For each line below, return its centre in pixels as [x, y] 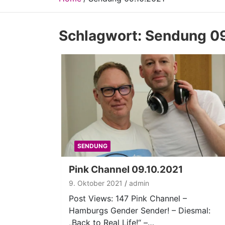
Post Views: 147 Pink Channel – [128, 199]
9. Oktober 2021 [96, 183]
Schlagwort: [102, 36]
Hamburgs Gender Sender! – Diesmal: [140, 211]
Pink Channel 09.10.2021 [126, 170]
